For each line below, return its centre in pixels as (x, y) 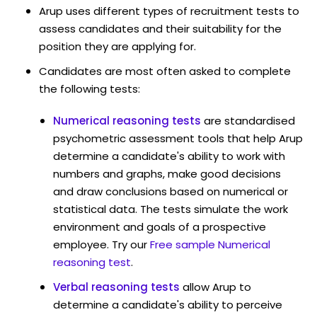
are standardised (249, 120)
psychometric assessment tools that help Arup (178, 138)
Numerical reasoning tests (127, 120)
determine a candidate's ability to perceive (168, 304)
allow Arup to (217, 287)
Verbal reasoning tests (116, 287)
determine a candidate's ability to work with (169, 156)
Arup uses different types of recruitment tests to (169, 11)
